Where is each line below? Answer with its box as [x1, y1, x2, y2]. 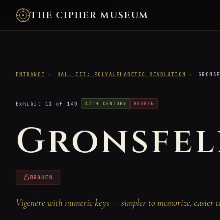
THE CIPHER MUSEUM [30, 9, 149, 22]
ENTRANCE [16, 71, 45, 78]
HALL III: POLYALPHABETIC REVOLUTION [57, 71, 186, 78]
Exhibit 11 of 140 [16, 100, 78, 107]
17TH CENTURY [85, 101, 127, 107]
